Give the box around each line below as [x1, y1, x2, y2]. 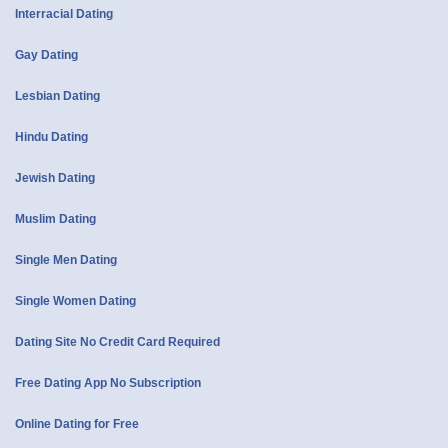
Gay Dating [15, 48, 78, 63]
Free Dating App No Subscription [15, 376, 201, 391]
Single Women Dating [15, 294, 136, 309]
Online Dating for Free [15, 417, 139, 432]
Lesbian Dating [15, 89, 100, 104]
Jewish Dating [15, 171, 95, 186]
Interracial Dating [15, 7, 113, 22]
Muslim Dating [15, 212, 96, 227]
